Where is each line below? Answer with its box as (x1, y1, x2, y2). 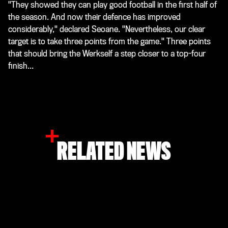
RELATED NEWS (57, 137, 171, 165)
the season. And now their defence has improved (8, 12, 181, 22)
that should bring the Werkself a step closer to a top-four (8, 48, 206, 59)
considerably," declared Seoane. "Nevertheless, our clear (8, 24, 205, 34)
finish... (8, 61, 34, 71)
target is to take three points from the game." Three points (8, 36, 211, 46)
